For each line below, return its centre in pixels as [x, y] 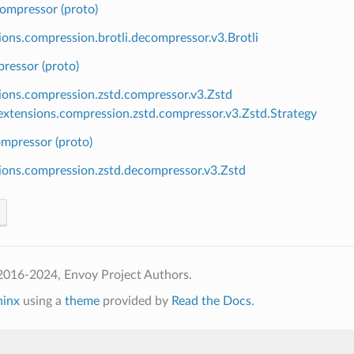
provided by [135, 301]
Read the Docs [211, 301]
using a [42, 301]
